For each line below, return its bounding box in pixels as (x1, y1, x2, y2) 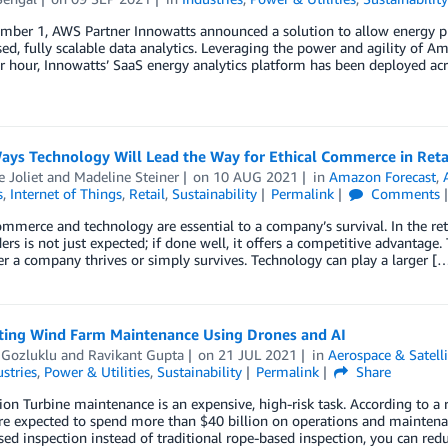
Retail (128, 185, 165, 203)
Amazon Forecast (329, 168, 437, 186)
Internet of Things (9, 185, 122, 203)
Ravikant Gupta (87, 346, 184, 364)
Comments (367, 185, 441, 203)
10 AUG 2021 (213, 168, 299, 186)
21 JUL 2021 (218, 346, 298, 364)
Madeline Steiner (73, 168, 179, 186)
